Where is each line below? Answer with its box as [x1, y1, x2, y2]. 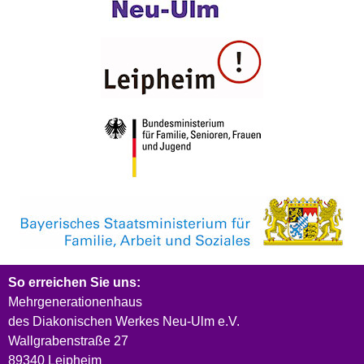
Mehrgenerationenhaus [8, 294, 142, 309]
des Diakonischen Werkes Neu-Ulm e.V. [8, 314, 240, 328]
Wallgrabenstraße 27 [8, 333, 128, 348]
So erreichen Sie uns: [8, 275, 141, 289]
